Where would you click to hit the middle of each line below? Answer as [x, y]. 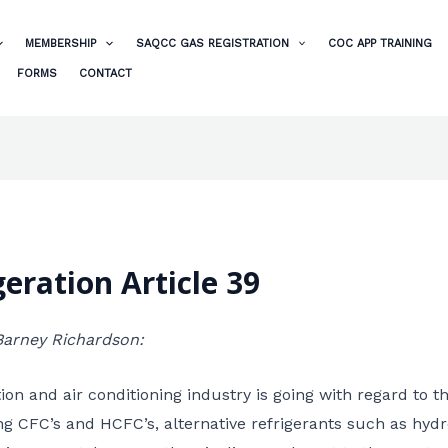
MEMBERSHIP [61, 43]
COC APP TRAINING [379, 43]
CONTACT [106, 73]
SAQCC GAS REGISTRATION [212, 43]
